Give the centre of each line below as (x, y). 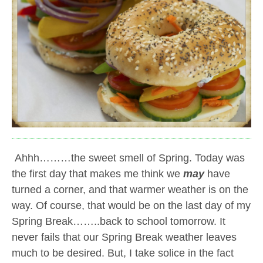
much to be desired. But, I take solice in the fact (123, 253)
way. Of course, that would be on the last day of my (131, 205)
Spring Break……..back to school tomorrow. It (119, 221)
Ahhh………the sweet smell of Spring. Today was (128, 158)
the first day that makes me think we (96, 173)
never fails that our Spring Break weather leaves (124, 237)
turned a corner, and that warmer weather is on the (130, 189)
